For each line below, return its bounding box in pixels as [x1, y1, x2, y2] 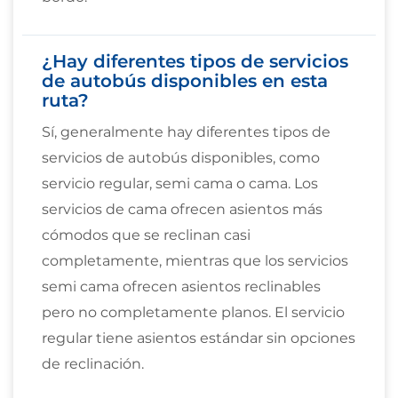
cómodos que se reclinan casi [42, 226, 251, 243]
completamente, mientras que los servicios [42, 251, 349, 269]
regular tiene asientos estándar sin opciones [42, 329, 356, 346]
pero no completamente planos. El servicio [42, 303, 346, 321]
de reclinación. [42, 354, 145, 372]
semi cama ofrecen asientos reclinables [42, 277, 322, 295]
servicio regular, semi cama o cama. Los [42, 174, 319, 192]
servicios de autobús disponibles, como [42, 148, 321, 166]
